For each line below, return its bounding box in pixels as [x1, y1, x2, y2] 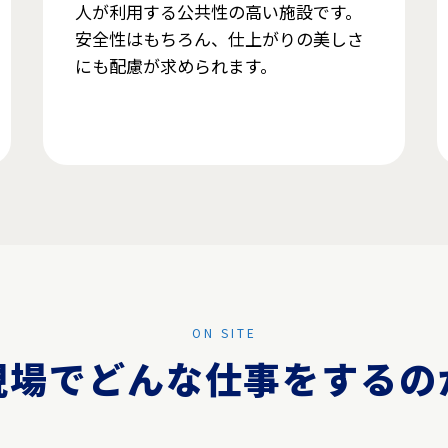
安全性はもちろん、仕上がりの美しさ [74, 26, 364, 52]
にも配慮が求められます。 [74, 53, 277, 79]
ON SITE [191, 324, 257, 342]
